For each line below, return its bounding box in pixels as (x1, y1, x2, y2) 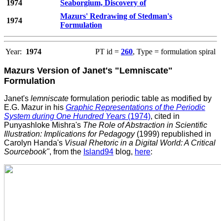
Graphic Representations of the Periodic (66, 103, 205, 112)
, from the (49, 147, 83, 156)
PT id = (95, 47, 121, 56)
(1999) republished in (135, 130, 211, 139)
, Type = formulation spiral (133, 47, 216, 56)
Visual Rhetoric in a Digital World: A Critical (63, 139, 216, 147)
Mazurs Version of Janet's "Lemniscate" (4, 66, 173, 76)
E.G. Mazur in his (4, 103, 66, 112)
